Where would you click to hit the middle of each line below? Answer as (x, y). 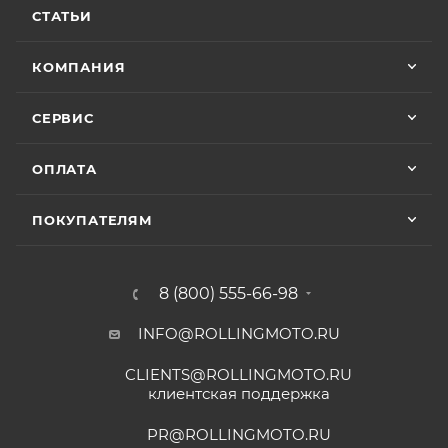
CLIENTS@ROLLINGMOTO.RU (238, 375)
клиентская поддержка (238, 394)
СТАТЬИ (62, 16)
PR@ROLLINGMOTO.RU (238, 435)
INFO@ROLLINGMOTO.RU (238, 334)
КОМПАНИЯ (79, 67)
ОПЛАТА (64, 169)
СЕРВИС (63, 118)
